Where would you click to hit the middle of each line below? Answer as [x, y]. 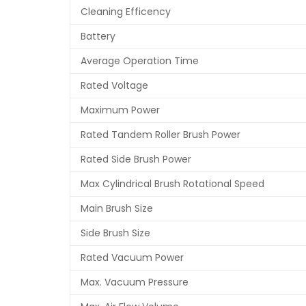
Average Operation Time [140, 61]
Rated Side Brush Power [136, 159]
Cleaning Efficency [126, 12]
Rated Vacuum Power [132, 258]
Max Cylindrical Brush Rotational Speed [172, 184]
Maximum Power [120, 110]
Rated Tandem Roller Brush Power [161, 135]
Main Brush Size [117, 209]
